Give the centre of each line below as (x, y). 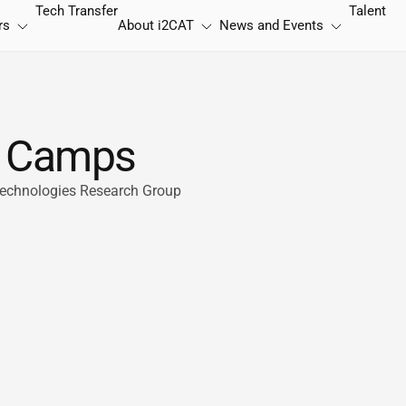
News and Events (271, 25)
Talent (367, 11)
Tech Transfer (77, 11)
